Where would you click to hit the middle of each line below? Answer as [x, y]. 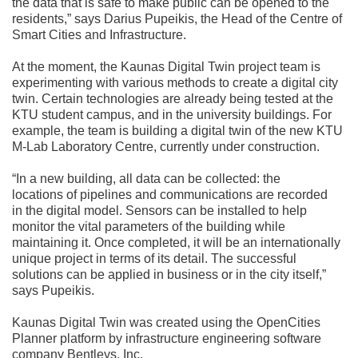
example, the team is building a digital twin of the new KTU [177, 130]
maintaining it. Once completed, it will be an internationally [176, 242]
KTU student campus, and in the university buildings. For [172, 114]
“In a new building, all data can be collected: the [146, 178]
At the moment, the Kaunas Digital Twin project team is [166, 66]
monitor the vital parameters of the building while [149, 226]
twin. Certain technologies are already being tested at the [173, 98]
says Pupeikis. [53, 290]
